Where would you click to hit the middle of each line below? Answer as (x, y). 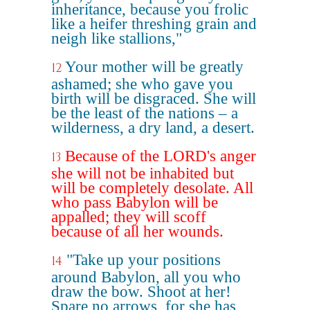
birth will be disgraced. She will (154, 99)
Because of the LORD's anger (161, 156)
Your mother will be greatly (154, 67)
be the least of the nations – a (145, 113)
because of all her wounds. (137, 231)
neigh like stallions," (117, 38)
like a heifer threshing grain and (154, 24)
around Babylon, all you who (146, 277)
